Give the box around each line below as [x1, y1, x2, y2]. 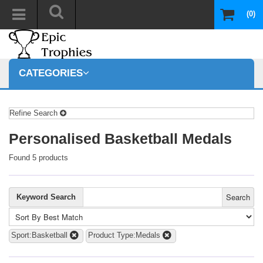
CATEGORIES [19, 68, 83, 79]
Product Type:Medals [88, 231, 160, 240]
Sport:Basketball [11, 231, 68, 240]
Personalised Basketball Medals [9, 130, 232, 147]
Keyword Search [16, 193, 76, 201]
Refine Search [9, 109, 60, 117]
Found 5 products [9, 153, 68, 162]
